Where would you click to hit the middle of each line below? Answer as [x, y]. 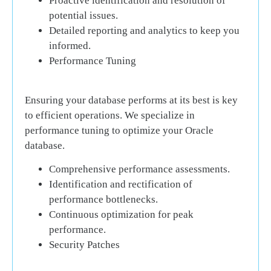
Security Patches [84, 244]
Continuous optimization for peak [121, 214]
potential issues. [83, 16]
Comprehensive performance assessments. [139, 169]
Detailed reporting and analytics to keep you [144, 31]
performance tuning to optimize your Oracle [119, 130]
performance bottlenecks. [103, 199]
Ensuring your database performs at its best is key [131, 100]
